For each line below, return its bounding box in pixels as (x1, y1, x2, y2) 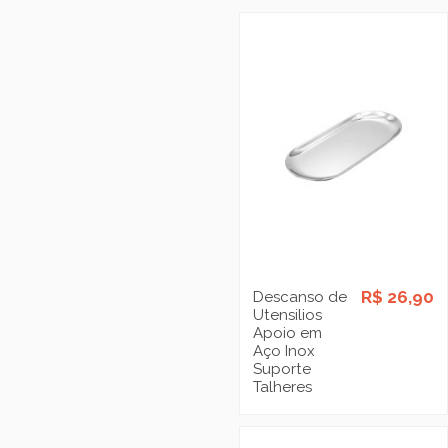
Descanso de (252, 287, 347, 306)
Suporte (252, 359, 311, 378)
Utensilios (252, 305, 322, 324)
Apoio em (252, 323, 322, 342)
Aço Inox (252, 341, 315, 360)
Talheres (252, 377, 312, 396)
